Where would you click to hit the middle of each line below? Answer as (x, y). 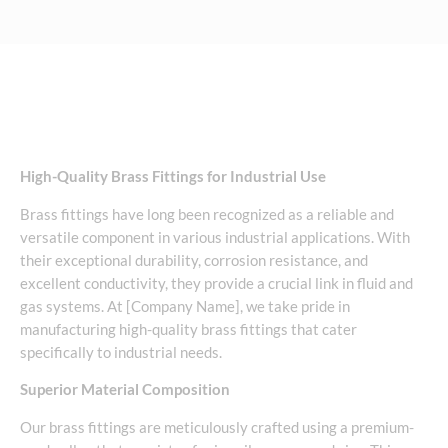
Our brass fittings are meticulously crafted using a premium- (217, 427)
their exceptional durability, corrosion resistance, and (194, 260)
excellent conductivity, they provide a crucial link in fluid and (216, 283)
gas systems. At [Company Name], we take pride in (185, 306)
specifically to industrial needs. (121, 352)
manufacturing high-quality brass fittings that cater (188, 329)
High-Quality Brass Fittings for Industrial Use (173, 176)
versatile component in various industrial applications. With (215, 237)
